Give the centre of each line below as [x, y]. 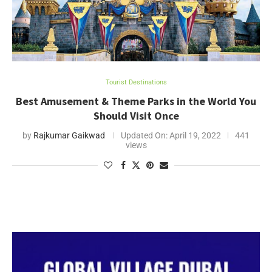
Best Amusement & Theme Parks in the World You [136, 101]
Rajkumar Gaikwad [69, 135]
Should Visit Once [136, 116]
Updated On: [144, 135]
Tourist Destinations [136, 82]
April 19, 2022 [194, 135]
